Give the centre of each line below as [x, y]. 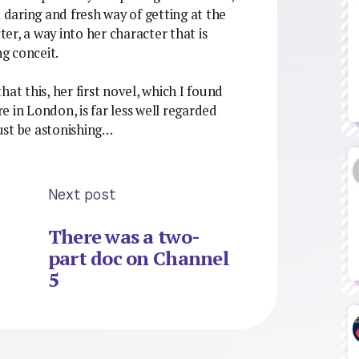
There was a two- [124, 237]
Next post [81, 194]
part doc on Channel [138, 258]
